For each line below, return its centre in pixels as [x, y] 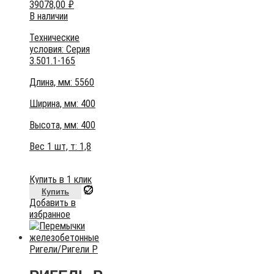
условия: [48, 50]
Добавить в [53, 203]
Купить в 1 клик [61, 180]
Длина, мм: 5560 [62, 83]
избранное [50, 215]
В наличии [49, 17]
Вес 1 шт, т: [54, 147]
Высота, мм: [55, 125]
